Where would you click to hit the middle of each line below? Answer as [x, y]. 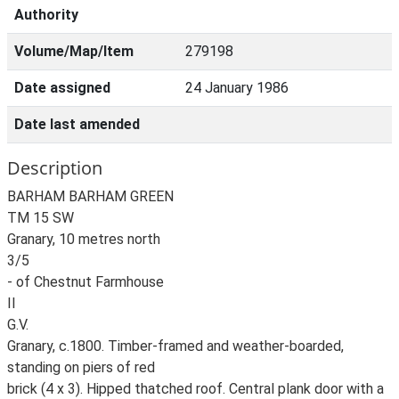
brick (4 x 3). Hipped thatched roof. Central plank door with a [195, 389]
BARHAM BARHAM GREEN [90, 196]
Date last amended [77, 124]
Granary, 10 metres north [84, 239]
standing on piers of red [81, 367]
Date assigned [62, 88]
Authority [46, 15]
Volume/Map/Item [74, 51]
